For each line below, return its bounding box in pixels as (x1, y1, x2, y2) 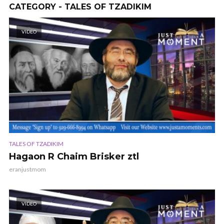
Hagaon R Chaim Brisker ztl (9, 151, 139, 162)
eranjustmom (9, 165, 46, 173)
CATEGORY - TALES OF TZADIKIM (9, 2, 151, 11)
